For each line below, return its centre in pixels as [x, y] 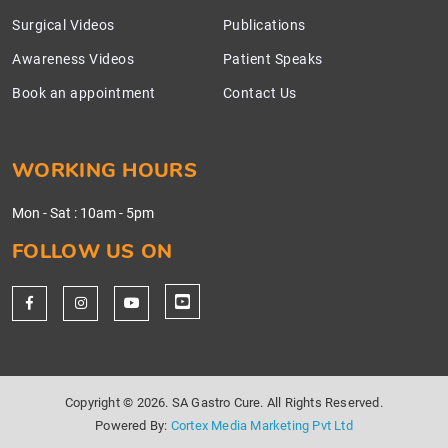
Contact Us [259, 93]
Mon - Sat [43, 213]
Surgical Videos [63, 25]
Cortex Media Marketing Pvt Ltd [261, 425]
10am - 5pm [117, 213]
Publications [264, 25]
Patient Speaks [272, 59]
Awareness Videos [73, 59]
